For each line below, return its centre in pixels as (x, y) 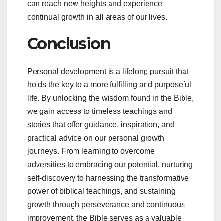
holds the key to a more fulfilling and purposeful (109, 85)
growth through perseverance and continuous (106, 205)
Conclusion (69, 43)
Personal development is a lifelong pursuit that (108, 72)
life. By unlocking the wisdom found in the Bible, (110, 98)
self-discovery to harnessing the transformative (108, 178)
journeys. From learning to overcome (91, 151)
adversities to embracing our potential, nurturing (110, 165)
